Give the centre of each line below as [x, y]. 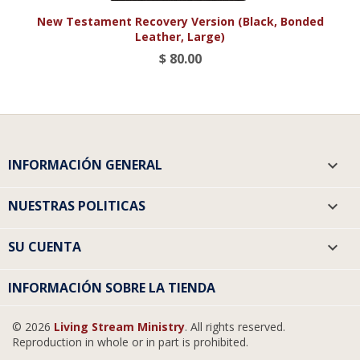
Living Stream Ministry [119, 327]
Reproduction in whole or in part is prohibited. [130, 342]
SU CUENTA [45, 247]
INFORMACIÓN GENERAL [85, 165]
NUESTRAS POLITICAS [77, 206]
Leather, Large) [180, 36]
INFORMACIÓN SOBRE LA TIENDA [112, 288]
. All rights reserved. [235, 327]
